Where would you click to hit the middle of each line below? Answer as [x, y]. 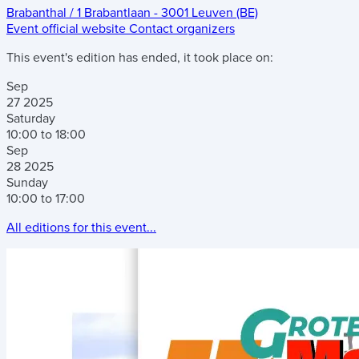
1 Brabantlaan [114, 12]
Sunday [27, 182]
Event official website [66, 28]
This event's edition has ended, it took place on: [140, 57]
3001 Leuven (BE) [210, 12]
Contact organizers [182, 28]
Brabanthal [36, 12]
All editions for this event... [81, 227]
